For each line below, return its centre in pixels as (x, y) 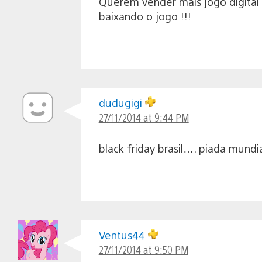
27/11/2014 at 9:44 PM (144, 117)
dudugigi (122, 102)
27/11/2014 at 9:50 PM (143, 249)
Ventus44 (123, 235)
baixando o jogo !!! (145, 16)
